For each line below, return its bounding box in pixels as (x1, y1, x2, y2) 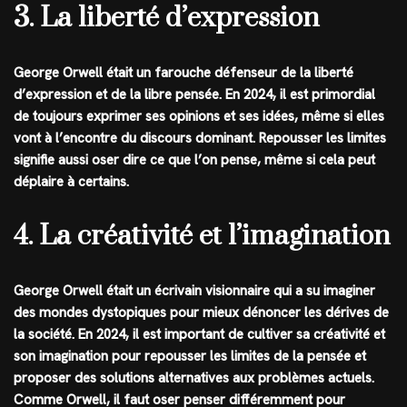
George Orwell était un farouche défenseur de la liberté (14, 63, 353, 82)
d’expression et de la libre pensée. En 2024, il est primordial (14, 84, 375, 104)
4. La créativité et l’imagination (14, 218, 390, 253)
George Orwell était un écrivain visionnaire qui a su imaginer (14, 281, 375, 300)
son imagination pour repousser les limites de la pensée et (14, 346, 366, 365)
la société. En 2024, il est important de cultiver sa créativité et (14, 324, 385, 343)
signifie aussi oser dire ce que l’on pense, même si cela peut (14, 150, 375, 169)
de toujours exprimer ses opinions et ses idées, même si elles (14, 106, 384, 125)
